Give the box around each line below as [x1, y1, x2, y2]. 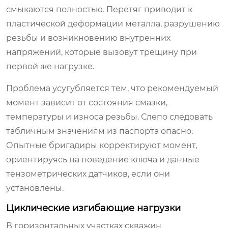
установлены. [6, 183, 64, 193]
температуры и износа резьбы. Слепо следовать [6, 111, 213, 122]
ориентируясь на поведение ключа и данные [6, 154, 199, 164]
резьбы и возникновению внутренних [6, 33, 170, 43]
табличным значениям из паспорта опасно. [6, 126, 193, 136]
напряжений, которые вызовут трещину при [6, 47, 197, 57]
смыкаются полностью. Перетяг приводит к [6, 4, 192, 14]
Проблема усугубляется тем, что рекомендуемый [6, 83, 218, 93]
